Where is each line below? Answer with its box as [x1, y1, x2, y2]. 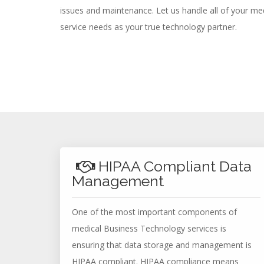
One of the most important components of [72, 206, 237, 217]
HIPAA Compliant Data [95, 157, 252, 175]
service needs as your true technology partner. [60, 21, 237, 32]
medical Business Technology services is [72, 223, 226, 234]
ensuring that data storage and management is [72, 239, 252, 250]
